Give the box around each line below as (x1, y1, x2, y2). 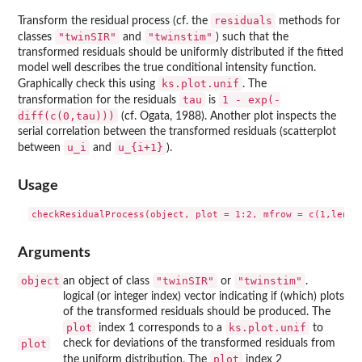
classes (18, 32, 55, 43)
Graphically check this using (18, 78, 158, 90)
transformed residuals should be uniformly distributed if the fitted (18, 47, 343, 58)
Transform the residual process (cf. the (18, 15, 211, 27)
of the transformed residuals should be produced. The (63, 305, 330, 318)
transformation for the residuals (18, 95, 179, 106)
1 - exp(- (222, 94, 280, 106)
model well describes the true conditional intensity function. (18, 62, 316, 74)
